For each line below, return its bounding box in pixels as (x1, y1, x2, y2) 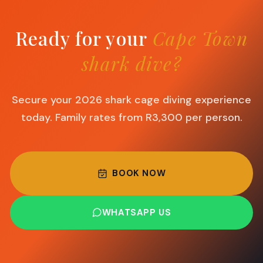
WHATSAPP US (102, 206, 171, 218)
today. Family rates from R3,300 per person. (21, 110, 242, 124)
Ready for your (15, 25, 153, 50)
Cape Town (152, 25, 248, 50)
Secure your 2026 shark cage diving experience (12, 93, 251, 107)
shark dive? (81, 50, 182, 76)
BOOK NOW (112, 167, 166, 179)
